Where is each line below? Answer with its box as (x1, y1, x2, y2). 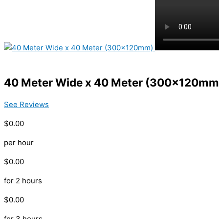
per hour (4, 138, 34, 148)
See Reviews (4, 100, 49, 109)
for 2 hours (4, 176, 42, 186)
